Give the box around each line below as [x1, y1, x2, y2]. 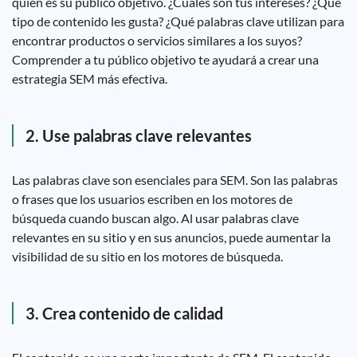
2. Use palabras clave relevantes [25, 126, 252, 145]
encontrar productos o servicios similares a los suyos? [12, 33, 302, 48]
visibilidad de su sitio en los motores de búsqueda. [12, 249, 283, 264]
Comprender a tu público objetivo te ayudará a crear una [12, 52, 319, 67]
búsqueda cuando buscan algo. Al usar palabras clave [12, 210, 299, 226]
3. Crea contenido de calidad [25, 304, 223, 323]
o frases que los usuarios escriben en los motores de [12, 191, 292, 206]
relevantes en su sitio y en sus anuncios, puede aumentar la [12, 229, 331, 245]
